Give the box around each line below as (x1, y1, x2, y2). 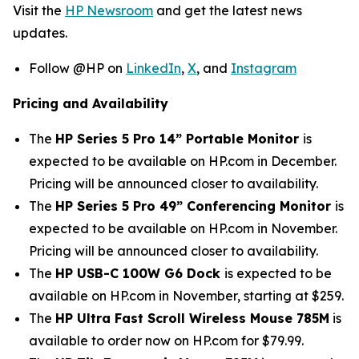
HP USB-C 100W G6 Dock (55, 265, 224, 281)
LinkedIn (126, 60, 181, 76)
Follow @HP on (29, 60, 126, 76)
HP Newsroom (65, 2, 153, 18)
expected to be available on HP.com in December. (29, 153, 337, 169)
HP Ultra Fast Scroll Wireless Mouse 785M (55, 310, 329, 326)
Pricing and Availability (13, 95, 168, 111)
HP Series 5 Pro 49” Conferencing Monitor (55, 198, 335, 214)
